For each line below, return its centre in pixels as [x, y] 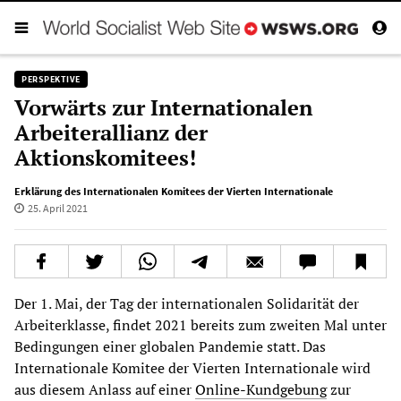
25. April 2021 [57, 208]
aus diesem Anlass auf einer [105, 389]
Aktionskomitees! [105, 157]
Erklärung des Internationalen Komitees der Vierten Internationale [174, 191]
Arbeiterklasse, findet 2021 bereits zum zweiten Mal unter [200, 324]
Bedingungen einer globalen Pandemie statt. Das [170, 346]
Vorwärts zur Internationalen [163, 107]
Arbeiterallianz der [111, 132]
